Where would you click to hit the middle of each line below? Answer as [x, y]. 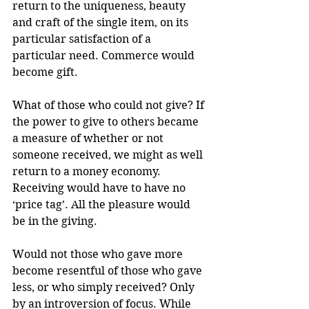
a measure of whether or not [89, 138]
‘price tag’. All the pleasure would [103, 204]
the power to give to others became [107, 121]
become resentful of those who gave [109, 270]
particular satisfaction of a [83, 39]
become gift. [45, 72]
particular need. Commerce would [105, 55]
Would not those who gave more [99, 254]
